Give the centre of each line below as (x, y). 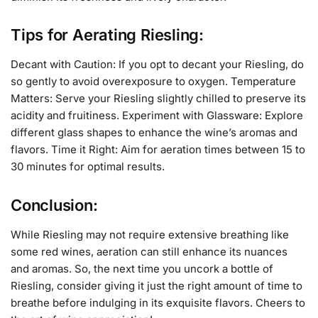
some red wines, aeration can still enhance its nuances (149, 251)
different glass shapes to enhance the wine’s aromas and (154, 133)
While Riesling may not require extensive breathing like (150, 234)
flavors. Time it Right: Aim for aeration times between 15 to (158, 150)
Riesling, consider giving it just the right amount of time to (157, 285)
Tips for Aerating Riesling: (108, 35)
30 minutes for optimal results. (88, 167)
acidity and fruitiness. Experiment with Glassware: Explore (157, 116)
